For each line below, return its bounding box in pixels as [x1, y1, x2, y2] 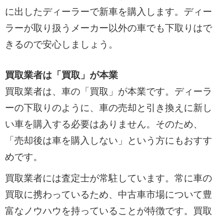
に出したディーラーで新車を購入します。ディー [4, 6, 212, 17]
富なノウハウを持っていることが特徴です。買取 [4, 205, 212, 216]
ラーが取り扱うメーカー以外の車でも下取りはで [4, 23, 212, 34]
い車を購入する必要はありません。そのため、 [4, 119, 203, 130]
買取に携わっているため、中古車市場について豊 [4, 189, 212, 200]
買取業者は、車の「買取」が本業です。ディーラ [4, 86, 212, 97]
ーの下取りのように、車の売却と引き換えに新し [4, 103, 212, 113]
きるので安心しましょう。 [4, 39, 118, 50]
